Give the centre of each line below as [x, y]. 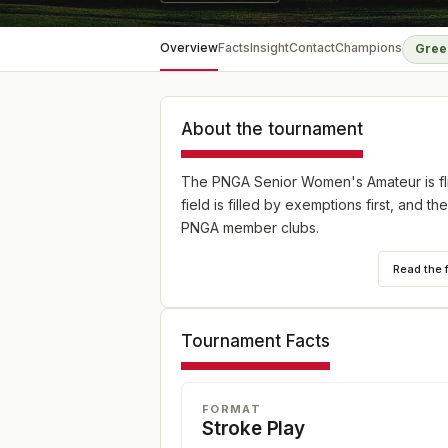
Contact [312, 47]
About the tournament [272, 129]
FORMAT [231, 409]
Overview [189, 47]
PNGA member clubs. [250, 227]
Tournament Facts [255, 341]
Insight [269, 47]
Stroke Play [253, 428]
